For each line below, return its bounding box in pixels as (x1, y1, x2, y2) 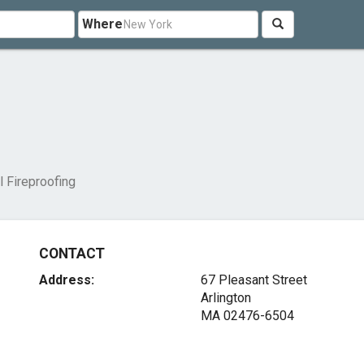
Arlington (200, 290, 251, 305)
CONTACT (39, 245, 105, 262)
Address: (39, 272, 95, 288)
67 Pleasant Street (200, 272, 307, 288)
